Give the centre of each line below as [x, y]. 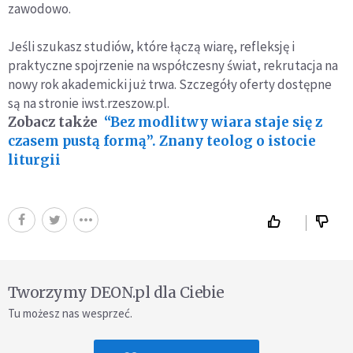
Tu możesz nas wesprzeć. [70, 314]
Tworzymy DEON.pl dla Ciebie [116, 293]
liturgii [34, 160]
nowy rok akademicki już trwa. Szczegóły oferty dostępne [170, 85]
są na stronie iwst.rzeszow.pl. [89, 104]
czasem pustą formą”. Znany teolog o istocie [162, 141]
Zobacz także [53, 123]
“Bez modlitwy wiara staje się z [213, 123]
